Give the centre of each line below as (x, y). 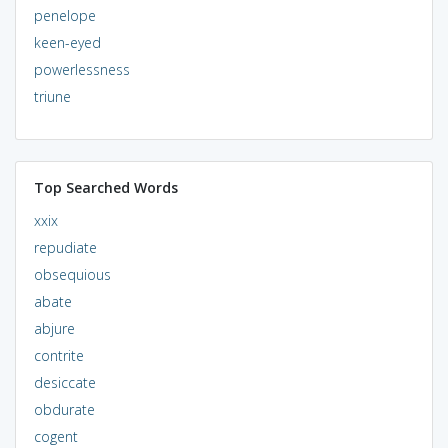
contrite (58, 355)
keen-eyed (67, 42)
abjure (54, 328)
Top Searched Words (105, 187)
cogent (55, 436)
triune (52, 96)
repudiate (65, 247)
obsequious (72, 274)
